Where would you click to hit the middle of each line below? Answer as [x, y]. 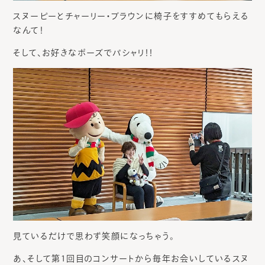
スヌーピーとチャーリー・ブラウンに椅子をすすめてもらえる [131, 16]
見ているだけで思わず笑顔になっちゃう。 [94, 236]
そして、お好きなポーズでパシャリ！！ [83, 53]
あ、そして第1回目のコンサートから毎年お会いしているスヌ [131, 259]
